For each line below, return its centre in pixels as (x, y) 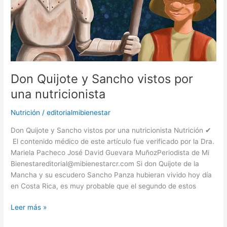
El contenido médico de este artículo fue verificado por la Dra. (113, 141)
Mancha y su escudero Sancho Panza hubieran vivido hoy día (111, 175)
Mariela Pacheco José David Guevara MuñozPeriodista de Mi (110, 152)
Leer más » (29, 207)
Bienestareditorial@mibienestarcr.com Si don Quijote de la (105, 163)
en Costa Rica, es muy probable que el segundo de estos (104, 186)
